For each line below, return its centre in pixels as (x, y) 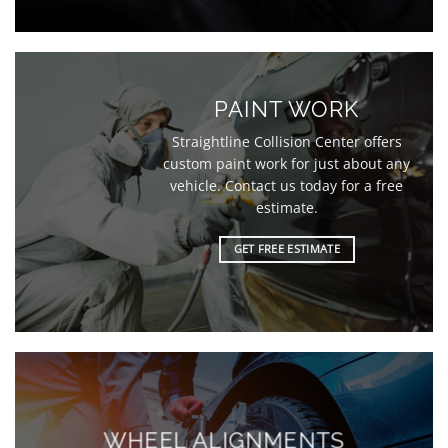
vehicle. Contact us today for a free (287, 186)
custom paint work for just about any (287, 164)
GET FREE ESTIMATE (286, 248)
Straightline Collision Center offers (286, 142)
